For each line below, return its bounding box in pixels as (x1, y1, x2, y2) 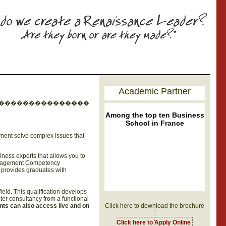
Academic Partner (119, 86, 191, 96)
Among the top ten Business (105, 111, 204, 119)
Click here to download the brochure (105, 202, 204, 209)
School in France (125, 119, 184, 127)
